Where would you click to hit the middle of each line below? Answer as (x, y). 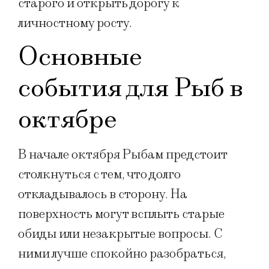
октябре (68, 119)
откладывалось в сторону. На (103, 194)
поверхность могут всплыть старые (121, 214)
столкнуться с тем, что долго (99, 174)
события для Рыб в (131, 88)
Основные (80, 56)
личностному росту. (75, 23)
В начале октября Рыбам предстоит (122, 154)
